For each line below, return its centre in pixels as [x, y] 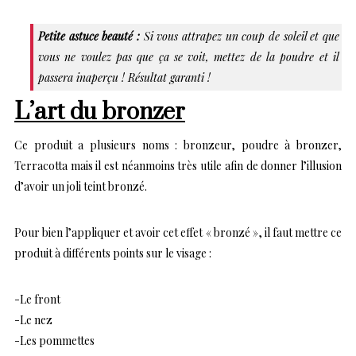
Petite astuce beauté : [89, 36]
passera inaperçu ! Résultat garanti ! [124, 77]
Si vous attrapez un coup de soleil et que [240, 36]
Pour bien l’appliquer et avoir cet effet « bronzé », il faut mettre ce [178, 232]
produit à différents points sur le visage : [113, 253]
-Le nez [33, 319]
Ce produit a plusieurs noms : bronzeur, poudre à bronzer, [178, 145]
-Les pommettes [54, 340]
